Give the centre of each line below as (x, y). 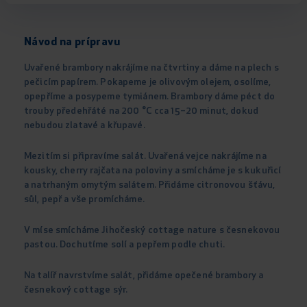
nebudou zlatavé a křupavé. (85, 126)
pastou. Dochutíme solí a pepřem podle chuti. (125, 245)
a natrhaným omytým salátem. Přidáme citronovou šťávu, (150, 186)
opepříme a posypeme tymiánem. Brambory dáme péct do (150, 97)
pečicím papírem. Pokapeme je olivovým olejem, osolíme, (148, 83)
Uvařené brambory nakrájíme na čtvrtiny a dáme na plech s (151, 69)
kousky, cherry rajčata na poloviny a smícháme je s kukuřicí (153, 171)
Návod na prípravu (72, 43)
